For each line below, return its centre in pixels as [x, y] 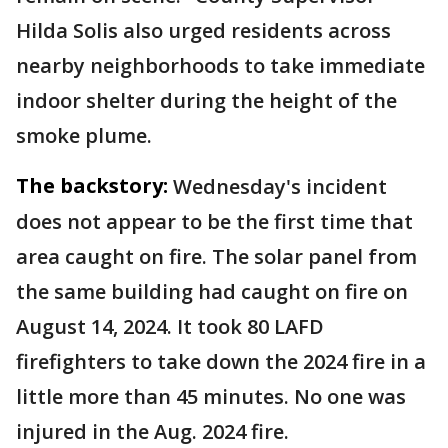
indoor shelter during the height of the [206, 100]
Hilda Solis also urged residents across [203, 30]
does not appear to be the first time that [214, 221]
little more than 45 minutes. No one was [211, 396]
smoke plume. [84, 135]
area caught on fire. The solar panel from [216, 256]
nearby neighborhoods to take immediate [220, 65]
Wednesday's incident [280, 186]
